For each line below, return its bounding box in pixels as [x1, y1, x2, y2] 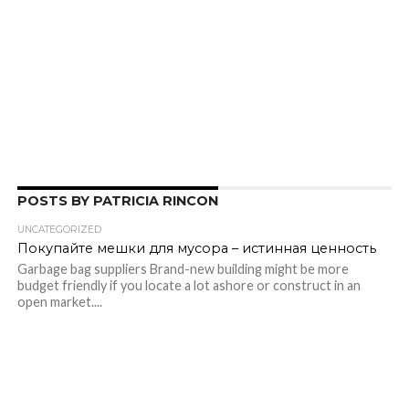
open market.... [16, 294, 102, 309]
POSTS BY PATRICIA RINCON [16, 193, 218, 209]
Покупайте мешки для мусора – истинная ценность [16, 240, 376, 257]
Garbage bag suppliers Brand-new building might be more [16, 261, 349, 277]
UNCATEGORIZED [16, 224, 101, 236]
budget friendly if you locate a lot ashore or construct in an [16, 278, 361, 293]
